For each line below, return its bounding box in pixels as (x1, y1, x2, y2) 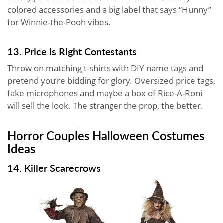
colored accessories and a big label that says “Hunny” (7, 3, 211, 15)
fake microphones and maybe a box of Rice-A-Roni (7, 87, 202, 99)
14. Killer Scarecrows (7, 160, 101, 175)
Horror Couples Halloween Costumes (7, 126, 204, 144)
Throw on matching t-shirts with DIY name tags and (7, 62, 203, 74)
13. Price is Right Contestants (7, 44, 137, 58)
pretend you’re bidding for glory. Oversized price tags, (7, 74, 215, 86)
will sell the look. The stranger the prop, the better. (7, 99, 203, 111)
